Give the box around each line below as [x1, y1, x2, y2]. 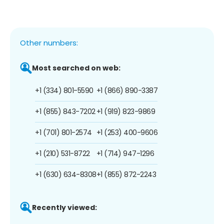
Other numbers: [20, 37, 78, 48]
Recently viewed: [32, 202, 97, 212]
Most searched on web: [32, 62, 120, 73]
